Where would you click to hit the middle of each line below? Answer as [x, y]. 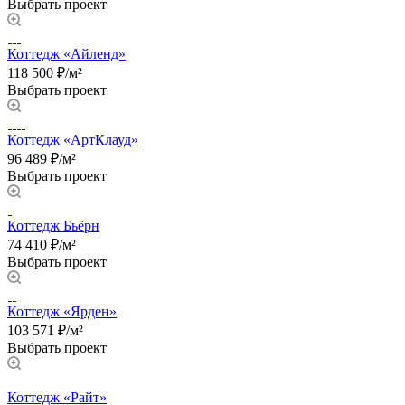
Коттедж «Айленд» [66, 53]
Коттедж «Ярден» [62, 311]
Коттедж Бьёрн [53, 225]
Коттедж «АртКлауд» [73, 139]
